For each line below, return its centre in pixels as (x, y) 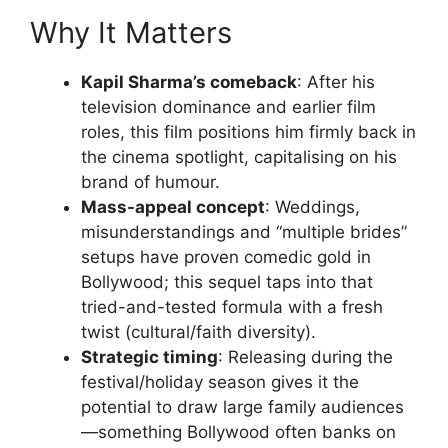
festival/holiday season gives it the (220, 381)
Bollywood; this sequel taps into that (227, 281)
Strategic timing (149, 356)
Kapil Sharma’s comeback (189, 81)
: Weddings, (312, 206)
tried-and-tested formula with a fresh (232, 306)
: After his (336, 81)
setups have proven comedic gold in (226, 256)
